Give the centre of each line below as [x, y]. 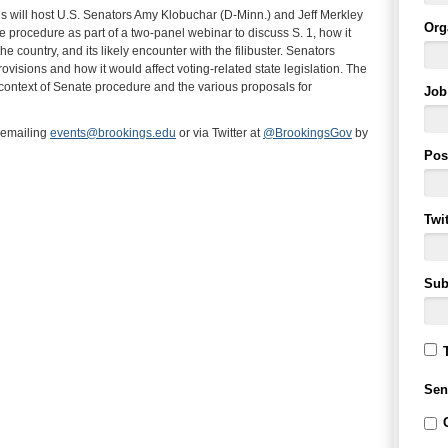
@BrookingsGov [307, 132]
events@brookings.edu [113, 132]
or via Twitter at [219, 132]
